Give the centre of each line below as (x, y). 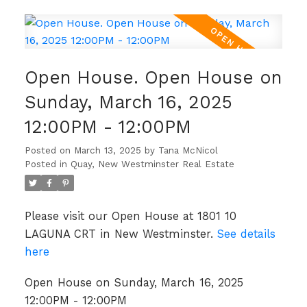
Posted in (46, 164)
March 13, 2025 (107, 150)
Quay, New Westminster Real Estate (152, 164)
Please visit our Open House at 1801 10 (130, 216)
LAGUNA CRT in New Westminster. (121, 234)
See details (246, 234)
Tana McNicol (188, 150)
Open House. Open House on (153, 77)
